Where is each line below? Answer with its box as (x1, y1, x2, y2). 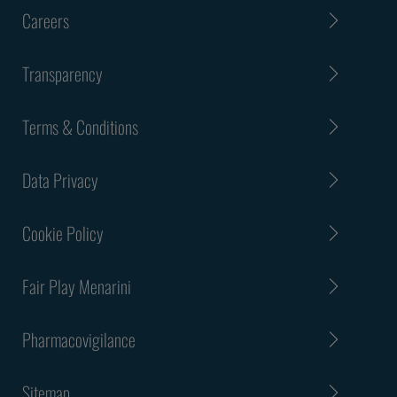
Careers (22, 6, 69, 34)
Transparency (22, 59, 103, 87)
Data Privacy (22, 166, 98, 193)
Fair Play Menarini (22, 272, 131, 300)
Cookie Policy (22, 219, 104, 246)
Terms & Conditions (22, 113, 138, 140)
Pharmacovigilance (22, 325, 136, 353)
